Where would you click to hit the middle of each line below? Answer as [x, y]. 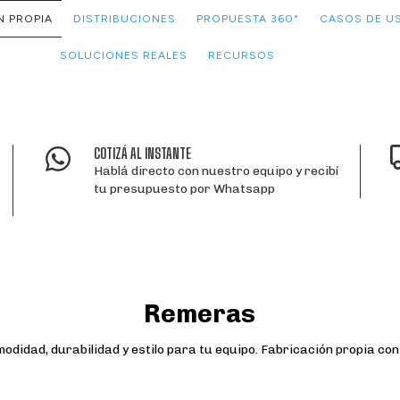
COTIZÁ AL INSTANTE [143, 153]
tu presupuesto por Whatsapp [185, 189]
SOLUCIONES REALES [124, 55]
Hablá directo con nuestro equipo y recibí [217, 171]
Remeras [200, 314]
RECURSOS [242, 55]
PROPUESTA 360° [247, 19]
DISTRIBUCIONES [124, 19]
